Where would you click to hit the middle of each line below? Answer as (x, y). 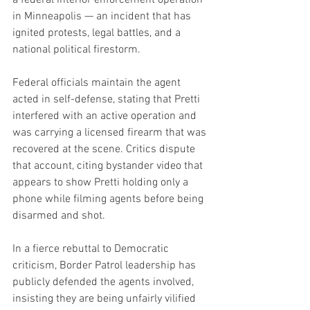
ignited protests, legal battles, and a (98, 33)
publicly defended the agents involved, (104, 282)
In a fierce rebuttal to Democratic (92, 249)
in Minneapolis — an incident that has (103, 16)
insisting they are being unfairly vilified (106, 299)
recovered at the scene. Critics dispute (105, 149)
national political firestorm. (76, 49)
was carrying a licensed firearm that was (111, 133)
